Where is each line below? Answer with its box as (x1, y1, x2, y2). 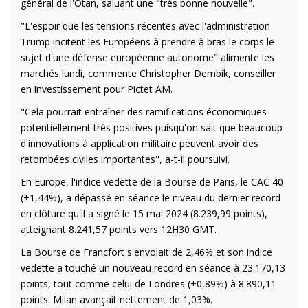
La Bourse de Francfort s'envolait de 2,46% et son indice (21, 245, 272, 258)
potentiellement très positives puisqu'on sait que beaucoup (21, 120, 283, 134)
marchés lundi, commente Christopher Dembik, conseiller (21, 66, 276, 80)
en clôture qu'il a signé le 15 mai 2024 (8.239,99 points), (21, 206, 267, 220)
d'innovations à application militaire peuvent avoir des (21, 136, 258, 150)
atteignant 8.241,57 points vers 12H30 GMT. (21, 222, 217, 236)
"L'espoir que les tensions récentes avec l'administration (21, 19, 270, 32)
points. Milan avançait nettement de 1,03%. (21, 292, 212, 306)
